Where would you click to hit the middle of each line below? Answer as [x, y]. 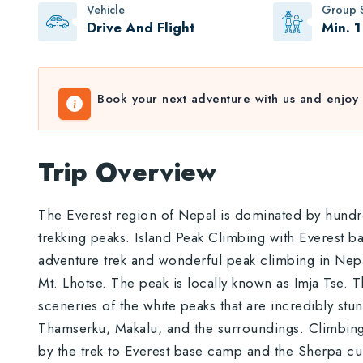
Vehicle [106, 10]
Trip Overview [127, 172]
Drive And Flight [141, 28]
